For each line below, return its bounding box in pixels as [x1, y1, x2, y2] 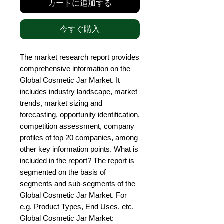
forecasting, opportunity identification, [20, 110, 140, 119]
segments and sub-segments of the [20, 179, 135, 188]
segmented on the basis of [20, 168, 106, 177]
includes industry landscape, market [20, 87, 137, 96]
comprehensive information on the [20, 64, 130, 73]
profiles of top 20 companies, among [20, 133, 138, 142]
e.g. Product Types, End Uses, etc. [20, 202, 134, 211]
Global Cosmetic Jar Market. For [20, 191, 127, 200]
